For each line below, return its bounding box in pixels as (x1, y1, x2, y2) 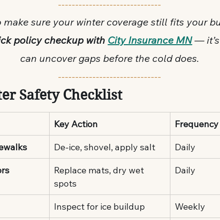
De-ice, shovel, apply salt (54, 141, 156, 153)
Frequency (175, 118, 219, 130)
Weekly (175, 200, 206, 212)
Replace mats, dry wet (54, 164, 146, 176)
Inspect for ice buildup (54, 200, 145, 212)
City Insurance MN (108, 33, 192, 46)
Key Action (54, 118, 98, 130)
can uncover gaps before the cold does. (20, 52, 199, 64)
